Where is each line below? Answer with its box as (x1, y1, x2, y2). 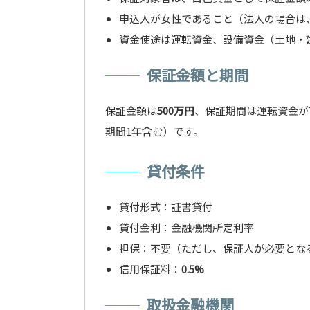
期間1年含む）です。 (105, 124, 203, 138)
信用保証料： (118, 262, 181, 276)
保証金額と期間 (147, 64, 248, 85)
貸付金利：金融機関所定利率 (118, 220, 254, 235)
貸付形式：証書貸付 (118, 199, 212, 214)
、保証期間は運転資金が (194, 103, 309, 118)
